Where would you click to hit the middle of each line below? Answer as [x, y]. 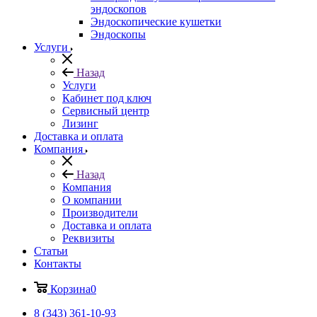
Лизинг [80, 123]
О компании [92, 200]
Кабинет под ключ [107, 98]
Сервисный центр [106, 111]
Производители [100, 213]
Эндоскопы [118, 34]
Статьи [51, 251]
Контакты [58, 264]
